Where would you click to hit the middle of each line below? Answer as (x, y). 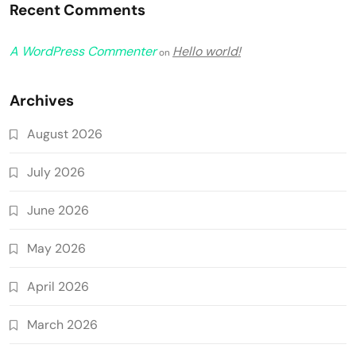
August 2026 (65, 133)
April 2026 (58, 286)
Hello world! (207, 51)
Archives (42, 100)
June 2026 (58, 210)
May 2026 (56, 248)
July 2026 (56, 172)
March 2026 (62, 324)
